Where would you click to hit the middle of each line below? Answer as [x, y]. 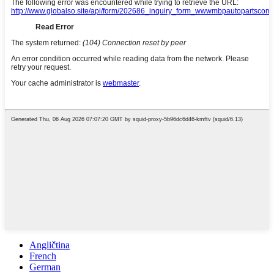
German [45, 267]
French [43, 256]
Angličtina [50, 245]
